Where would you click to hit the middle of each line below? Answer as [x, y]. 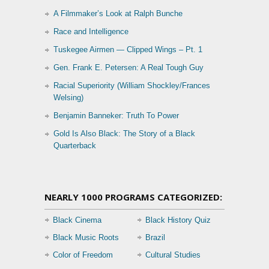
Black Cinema [77, 220]
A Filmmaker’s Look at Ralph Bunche [118, 14]
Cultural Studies [173, 255]
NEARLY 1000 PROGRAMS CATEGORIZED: [133, 197]
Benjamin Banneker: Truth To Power [116, 116]
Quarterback [75, 146]
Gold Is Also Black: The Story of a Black [124, 134]
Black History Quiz [178, 220]
